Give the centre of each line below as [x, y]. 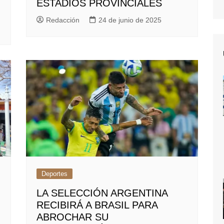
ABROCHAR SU [73, 217]
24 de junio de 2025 [130, 20]
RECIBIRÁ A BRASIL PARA [97, 205]
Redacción [63, 20]
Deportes [55, 173]
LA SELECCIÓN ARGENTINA [102, 193]
